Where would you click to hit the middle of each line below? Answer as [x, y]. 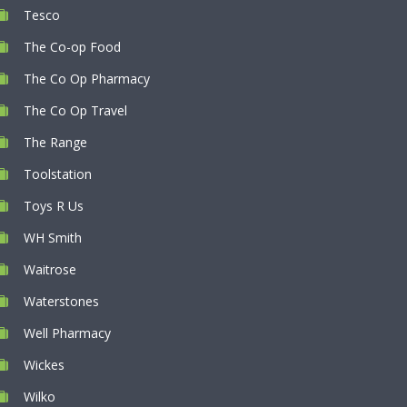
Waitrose [50, 269]
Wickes [44, 365]
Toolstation [58, 174]
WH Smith [53, 238]
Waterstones [61, 301]
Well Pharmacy [67, 333]
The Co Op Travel [75, 110]
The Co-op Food [72, 47]
